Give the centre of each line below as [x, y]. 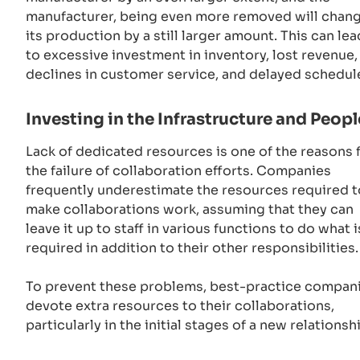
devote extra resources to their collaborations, [180, 306]
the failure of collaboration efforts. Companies [178, 171]
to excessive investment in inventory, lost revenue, [192, 55]
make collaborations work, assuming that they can [190, 210]
